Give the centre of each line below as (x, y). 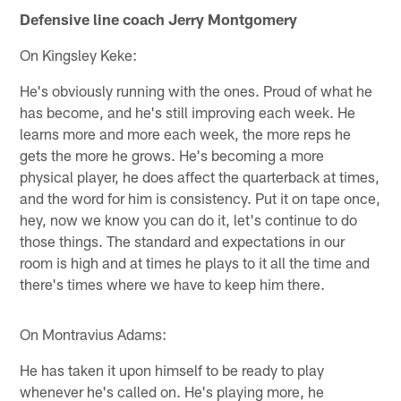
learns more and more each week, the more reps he (186, 134)
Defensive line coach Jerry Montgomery (159, 19)
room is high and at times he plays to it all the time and (195, 263)
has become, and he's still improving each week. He (188, 112)
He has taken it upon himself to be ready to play (172, 370)
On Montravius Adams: (94, 334)
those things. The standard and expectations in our (183, 241)
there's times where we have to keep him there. (173, 284)
